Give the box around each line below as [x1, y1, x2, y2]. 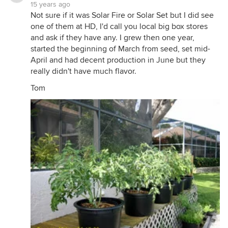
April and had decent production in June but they [31, 55, 206, 65]
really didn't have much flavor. [31, 66, 136, 76]
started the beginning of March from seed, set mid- [31, 44, 210, 54]
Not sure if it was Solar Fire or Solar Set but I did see [31, 10, 214, 20]
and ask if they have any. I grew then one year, [31, 33, 194, 43]
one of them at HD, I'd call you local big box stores [31, 21, 208, 32]
